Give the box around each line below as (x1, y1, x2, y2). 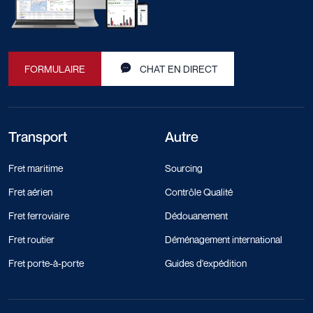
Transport (8, 129, 67, 146)
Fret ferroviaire (8, 210, 69, 222)
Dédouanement (165, 210, 228, 222)
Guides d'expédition (165, 257, 247, 270)
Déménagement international (165, 233, 282, 246)
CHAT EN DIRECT (140, 63, 218, 75)
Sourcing (165, 162, 203, 175)
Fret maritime (8, 162, 63, 175)
